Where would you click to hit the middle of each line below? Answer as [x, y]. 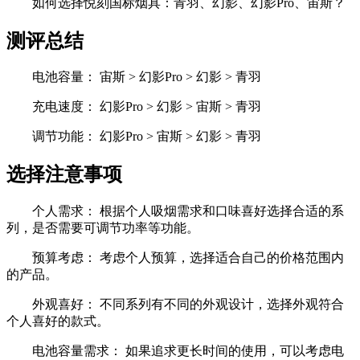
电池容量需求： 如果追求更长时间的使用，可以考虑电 [188, 351]
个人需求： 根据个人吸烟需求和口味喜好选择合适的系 [188, 211]
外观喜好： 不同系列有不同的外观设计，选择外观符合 [188, 305]
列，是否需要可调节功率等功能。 [103, 228]
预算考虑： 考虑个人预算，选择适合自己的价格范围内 [188, 258]
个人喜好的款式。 [58, 321]
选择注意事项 [64, 175]
